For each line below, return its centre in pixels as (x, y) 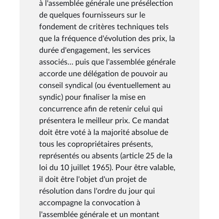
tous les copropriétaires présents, (96, 144)
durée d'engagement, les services (95, 50)
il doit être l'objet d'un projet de (93, 179)
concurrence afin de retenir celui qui (101, 109)
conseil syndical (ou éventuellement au (105, 85)
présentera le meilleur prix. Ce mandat (104, 120)
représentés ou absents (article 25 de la (106, 156)
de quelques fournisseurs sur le (92, 15)
